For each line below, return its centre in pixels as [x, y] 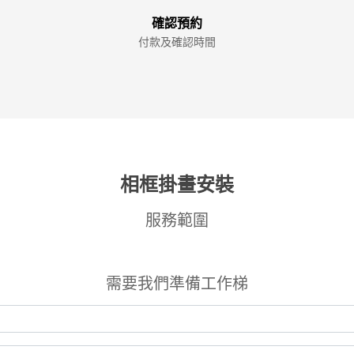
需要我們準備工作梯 [177, 284]
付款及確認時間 [177, 42]
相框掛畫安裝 [177, 185]
